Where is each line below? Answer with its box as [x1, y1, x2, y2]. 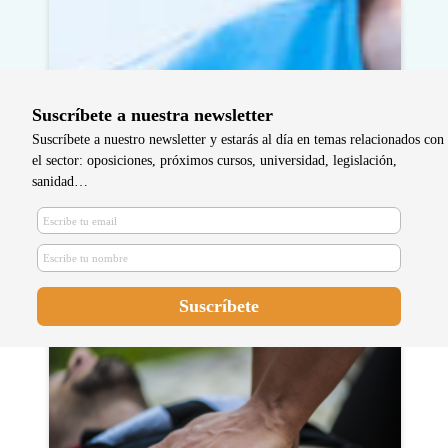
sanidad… [32, 172, 88, 189]
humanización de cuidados [72, 227, 320, 253]
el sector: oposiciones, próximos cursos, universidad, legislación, [32, 151, 397, 168]
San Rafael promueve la [72, 202, 295, 228]
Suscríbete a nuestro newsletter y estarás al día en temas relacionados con [32, 130, 444, 147]
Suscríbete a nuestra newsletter [32, 104, 273, 125]
